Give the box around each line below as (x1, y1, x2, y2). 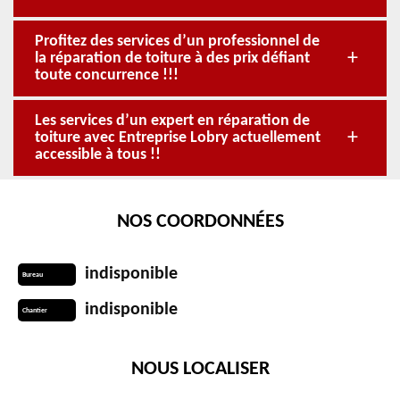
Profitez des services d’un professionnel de (35, 33, 320, 50)
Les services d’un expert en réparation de (35, 112, 310, 129)
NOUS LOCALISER (130, 359, 270, 379)
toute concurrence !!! (35, 67, 179, 84)
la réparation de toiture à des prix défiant (35, 50, 310, 67)
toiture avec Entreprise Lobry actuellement (35, 129, 321, 146)
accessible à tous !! (35, 146, 161, 163)
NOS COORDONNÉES (116, 212, 284, 232)
